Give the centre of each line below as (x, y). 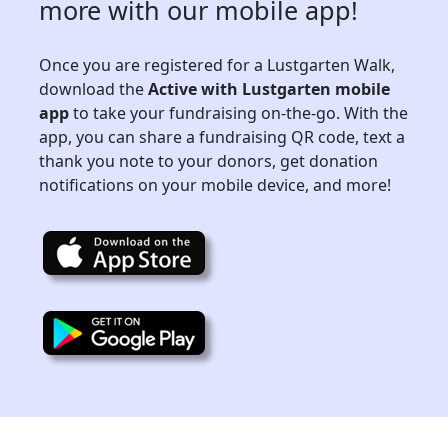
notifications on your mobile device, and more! (215, 185)
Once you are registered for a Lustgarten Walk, (217, 65)
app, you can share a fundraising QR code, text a (222, 137)
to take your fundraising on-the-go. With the (238, 113)
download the (93, 89)
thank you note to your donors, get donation (208, 161)
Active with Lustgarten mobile (269, 89)
